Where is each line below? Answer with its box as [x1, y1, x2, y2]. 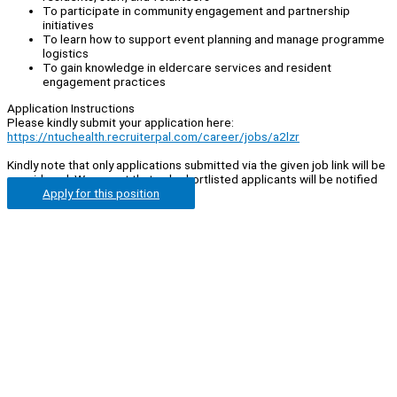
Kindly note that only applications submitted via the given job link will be [7, 157, 385, 172]
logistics [43, 46, 89, 61]
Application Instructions [7, 100, 135, 115]
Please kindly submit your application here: [7, 114, 234, 129]
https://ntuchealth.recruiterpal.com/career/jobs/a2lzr [7, 128, 300, 144]
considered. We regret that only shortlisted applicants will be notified [7, 171, 378, 186]
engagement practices [43, 74, 166, 90]
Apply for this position [43, 185, 160, 200]
